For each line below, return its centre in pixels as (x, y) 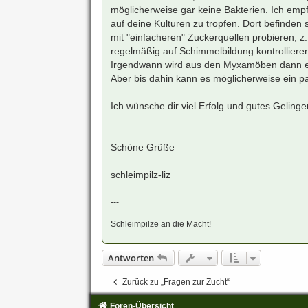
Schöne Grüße (142, 147)
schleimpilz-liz (140, 174)
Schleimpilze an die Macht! (161, 224)
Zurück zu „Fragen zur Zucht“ (176, 282)
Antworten (131, 258)
